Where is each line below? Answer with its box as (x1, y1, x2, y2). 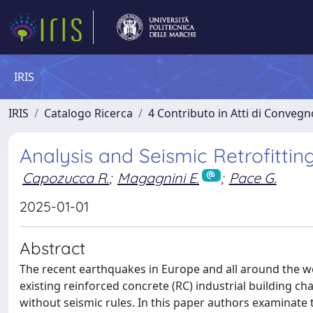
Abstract (20, 237, 85, 259)
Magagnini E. (117, 169, 199, 187)
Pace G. (228, 169, 277, 187)
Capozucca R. (22, 169, 109, 187)
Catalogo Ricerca (44, 105, 133, 121)
